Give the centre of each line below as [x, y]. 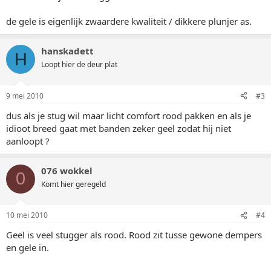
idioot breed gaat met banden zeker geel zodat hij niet [119, 128]
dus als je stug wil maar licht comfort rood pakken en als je [129, 115]
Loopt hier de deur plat [79, 64]
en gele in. [28, 247]
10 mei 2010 [27, 215]
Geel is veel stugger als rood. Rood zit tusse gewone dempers [134, 235]
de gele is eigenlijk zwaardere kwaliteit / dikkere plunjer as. [129, 21]
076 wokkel [67, 170]
